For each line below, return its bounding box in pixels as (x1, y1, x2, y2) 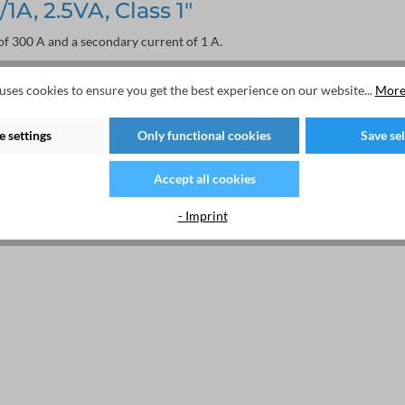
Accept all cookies (153, 170, 256, 186)
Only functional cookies (137, 127, 271, 143)
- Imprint (177, 207, 228, 223)
